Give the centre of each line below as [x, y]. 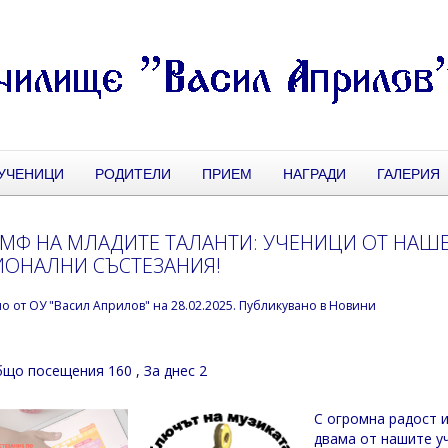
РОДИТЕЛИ [133, 173]
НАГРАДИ [314, 173]
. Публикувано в [281, 305]
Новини [353, 305]
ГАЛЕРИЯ [408, 173]
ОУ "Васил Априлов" [90, 305]
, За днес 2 [172, 370]
